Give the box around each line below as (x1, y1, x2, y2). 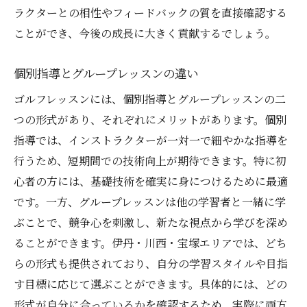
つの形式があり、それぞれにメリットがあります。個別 (14, 112, 286, 128)
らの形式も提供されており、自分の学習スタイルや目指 (14, 256, 288, 272)
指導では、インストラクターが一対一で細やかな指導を (14, 132, 288, 149)
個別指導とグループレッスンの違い (14, 64, 198, 82)
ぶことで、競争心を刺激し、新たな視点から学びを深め (14, 214, 288, 231)
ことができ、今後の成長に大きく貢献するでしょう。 (14, 25, 276, 42)
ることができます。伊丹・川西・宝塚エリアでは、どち (14, 235, 287, 251)
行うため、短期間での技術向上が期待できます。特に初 (14, 153, 286, 169)
